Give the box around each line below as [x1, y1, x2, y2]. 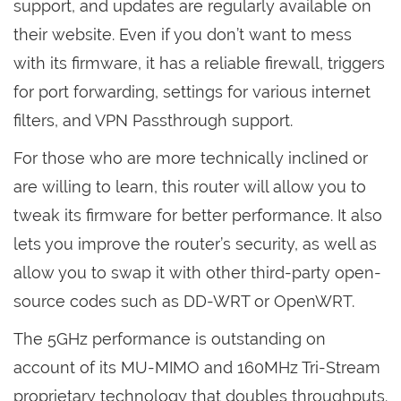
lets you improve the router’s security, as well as [13, 235, 377, 254]
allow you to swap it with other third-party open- [13, 263, 381, 283]
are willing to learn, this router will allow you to [13, 177, 366, 197]
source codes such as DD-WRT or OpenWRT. [13, 292, 354, 311]
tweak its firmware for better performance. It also [13, 206, 382, 226]
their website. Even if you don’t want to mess [13, 25, 352, 45]
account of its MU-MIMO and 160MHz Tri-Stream [13, 358, 380, 378]
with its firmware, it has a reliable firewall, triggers [13, 54, 385, 73]
